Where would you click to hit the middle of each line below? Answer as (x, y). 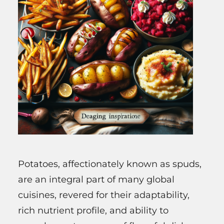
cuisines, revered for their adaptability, (104, 195)
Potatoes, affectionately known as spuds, (110, 164)
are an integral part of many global (96, 179)
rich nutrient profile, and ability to (93, 210)
